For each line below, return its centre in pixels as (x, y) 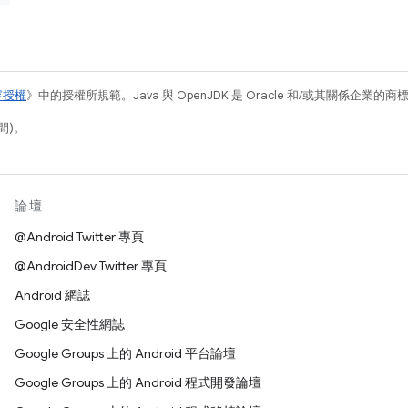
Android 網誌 (52, 295)
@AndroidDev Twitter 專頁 (91, 266)
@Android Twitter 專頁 (79, 237)
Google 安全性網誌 (70, 324)
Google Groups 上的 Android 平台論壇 (125, 353)
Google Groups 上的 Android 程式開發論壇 (138, 382)
